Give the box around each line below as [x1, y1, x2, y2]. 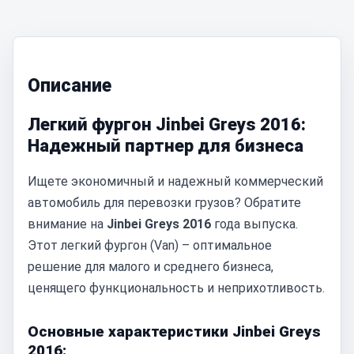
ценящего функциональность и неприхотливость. [28, 281, 325, 296]
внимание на [28, 217, 107, 232]
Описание [28, 75, 111, 96]
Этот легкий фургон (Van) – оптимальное [28, 238, 272, 253]
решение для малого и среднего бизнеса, [28, 259, 273, 274]
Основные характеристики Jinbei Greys [28, 322, 321, 341]
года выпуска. [211, 217, 298, 232]
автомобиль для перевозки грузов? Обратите [28, 195, 301, 210]
